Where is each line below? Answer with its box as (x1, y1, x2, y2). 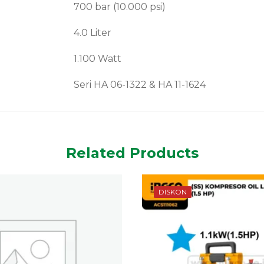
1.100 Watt (74, 53, 122, 65)
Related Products (65, 144, 199, 162)
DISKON (159, 187, 187, 197)
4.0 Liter (74, 27, 112, 39)
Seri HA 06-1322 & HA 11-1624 (74, 79, 206, 91)
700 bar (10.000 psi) (74, 1, 166, 13)
